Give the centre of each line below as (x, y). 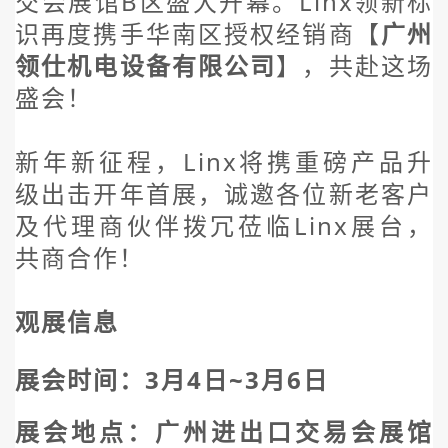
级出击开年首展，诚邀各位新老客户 (224, 193)
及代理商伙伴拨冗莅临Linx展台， (224, 225)
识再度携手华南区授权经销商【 (198, 33)
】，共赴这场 (355, 65)
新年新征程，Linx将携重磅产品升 (224, 161)
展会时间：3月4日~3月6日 (172, 379)
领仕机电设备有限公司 (146, 65)
